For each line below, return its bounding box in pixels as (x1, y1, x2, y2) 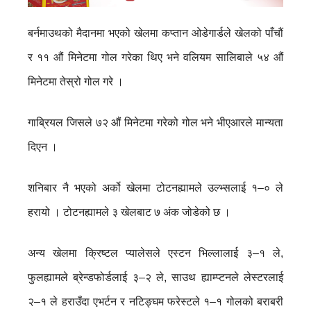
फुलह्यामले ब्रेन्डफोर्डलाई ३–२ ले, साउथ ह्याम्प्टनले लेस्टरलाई (28, 271, 283, 283)
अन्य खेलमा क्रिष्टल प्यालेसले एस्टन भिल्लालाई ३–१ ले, (28, 246, 283, 259)
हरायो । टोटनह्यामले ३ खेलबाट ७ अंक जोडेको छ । (28, 205, 230, 218)
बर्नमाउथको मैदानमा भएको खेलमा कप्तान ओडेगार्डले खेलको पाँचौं (28, 26, 283, 39)
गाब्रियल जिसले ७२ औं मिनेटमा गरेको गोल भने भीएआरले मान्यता (28, 116, 283, 128)
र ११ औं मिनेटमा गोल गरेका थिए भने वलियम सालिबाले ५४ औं (28, 51, 283, 63)
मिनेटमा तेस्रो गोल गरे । (28, 75, 124, 87)
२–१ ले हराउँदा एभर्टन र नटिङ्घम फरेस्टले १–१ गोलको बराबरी (28, 295, 283, 308)
